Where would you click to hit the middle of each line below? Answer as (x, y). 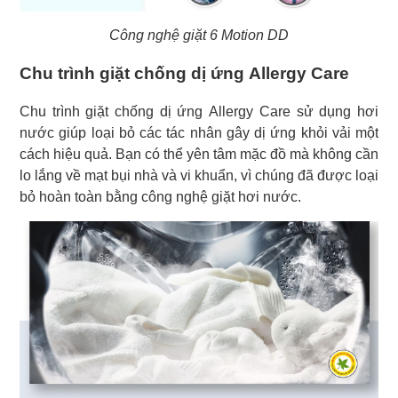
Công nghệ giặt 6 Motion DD (199, 35)
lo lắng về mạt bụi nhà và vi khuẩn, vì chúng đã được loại (199, 175)
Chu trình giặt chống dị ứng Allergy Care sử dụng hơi (199, 111)
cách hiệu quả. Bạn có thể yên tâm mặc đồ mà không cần (199, 154)
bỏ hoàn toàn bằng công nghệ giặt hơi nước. (160, 196)
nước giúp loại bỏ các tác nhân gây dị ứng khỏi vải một (199, 132)
